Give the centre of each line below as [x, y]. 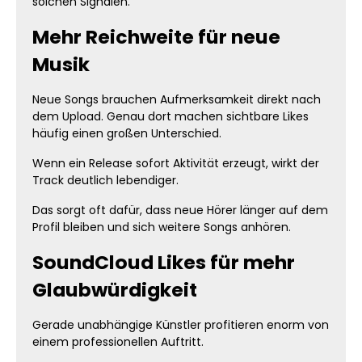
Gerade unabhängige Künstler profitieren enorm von [181, 325]
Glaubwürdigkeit [115, 290]
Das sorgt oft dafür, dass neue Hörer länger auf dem [180, 210]
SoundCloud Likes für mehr [164, 262]
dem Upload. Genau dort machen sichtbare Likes [170, 116]
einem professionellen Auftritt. [118, 342]
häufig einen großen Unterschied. [127, 133]
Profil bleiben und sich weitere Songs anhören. [162, 227]
